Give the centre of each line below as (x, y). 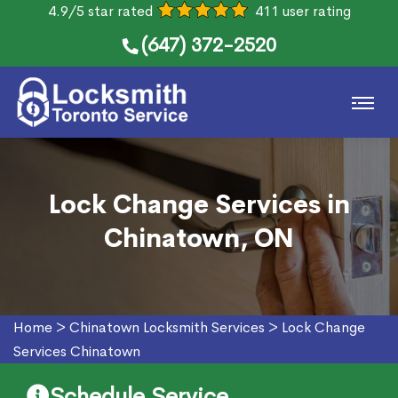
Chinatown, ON (199, 239)
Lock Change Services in (199, 205)
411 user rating (302, 11)
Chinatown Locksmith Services (167, 327)
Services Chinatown (77, 351)
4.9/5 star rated (100, 11)
